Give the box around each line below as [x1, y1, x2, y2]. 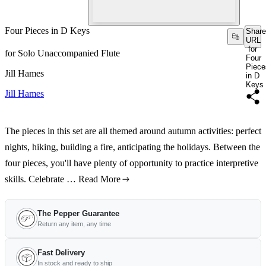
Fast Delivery [37, 248, 85, 257]
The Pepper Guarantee [37, 209, 119, 218]
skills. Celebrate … [5, 174, 76, 184]
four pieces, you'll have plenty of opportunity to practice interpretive [5, 158, 258, 168]
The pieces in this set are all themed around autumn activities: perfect [5, 126, 261, 136]
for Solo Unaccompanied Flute [5, 48, 120, 58]
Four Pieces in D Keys [5, 26, 90, 36]
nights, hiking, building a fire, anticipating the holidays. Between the [5, 142, 260, 152]
